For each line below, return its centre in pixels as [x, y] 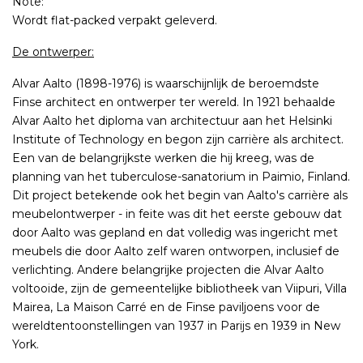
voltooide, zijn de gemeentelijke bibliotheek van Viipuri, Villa [179, 289]
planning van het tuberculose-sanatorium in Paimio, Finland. [181, 177]
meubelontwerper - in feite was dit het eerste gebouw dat [177, 214]
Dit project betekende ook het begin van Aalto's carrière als [180, 196]
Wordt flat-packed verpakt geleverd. [116, 21]
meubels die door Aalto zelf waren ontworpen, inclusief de [176, 252]
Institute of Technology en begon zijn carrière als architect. [178, 140]
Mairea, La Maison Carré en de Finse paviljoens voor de [166, 307]
